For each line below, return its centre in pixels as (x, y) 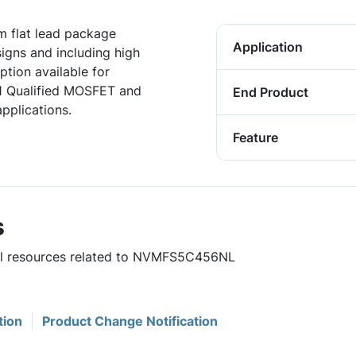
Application (268, 47)
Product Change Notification (130, 321)
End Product (271, 92)
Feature (255, 137)
